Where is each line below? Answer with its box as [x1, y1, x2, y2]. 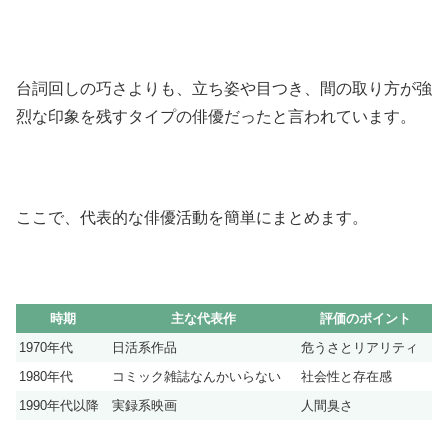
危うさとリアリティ [301, 340, 418, 356]
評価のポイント [319, 311, 411, 327]
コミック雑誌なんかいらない [112, 369, 281, 385]
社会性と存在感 [301, 369, 392, 385]
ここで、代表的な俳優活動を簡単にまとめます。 [16, 208, 368, 226]
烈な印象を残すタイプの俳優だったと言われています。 [16, 107, 416, 125]
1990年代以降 [19, 398, 99, 414]
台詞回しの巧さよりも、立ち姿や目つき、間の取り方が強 [16, 79, 432, 97]
